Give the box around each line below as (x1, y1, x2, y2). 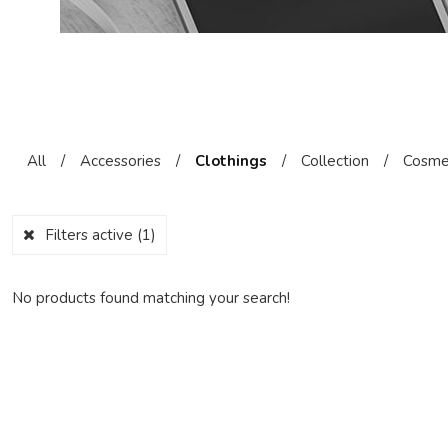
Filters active (45, 224, 137, 245)
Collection (301, 150, 369, 171)
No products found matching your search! (12, 287, 290, 308)
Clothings (195, 150, 267, 171)
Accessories (80, 150, 161, 171)
